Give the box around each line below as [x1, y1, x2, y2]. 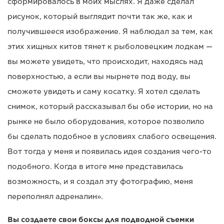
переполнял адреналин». [7, 192, 103, 200]
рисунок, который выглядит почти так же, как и [7, 12, 192, 20]
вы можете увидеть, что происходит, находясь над [7, 57, 203, 65]
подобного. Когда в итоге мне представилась [7, 162, 183, 170]
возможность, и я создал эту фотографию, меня [7, 177, 193, 185]
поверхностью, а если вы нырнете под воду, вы [7, 72, 190, 80]
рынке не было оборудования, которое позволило [7, 117, 204, 125]
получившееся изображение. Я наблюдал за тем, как [7, 27, 213, 35]
